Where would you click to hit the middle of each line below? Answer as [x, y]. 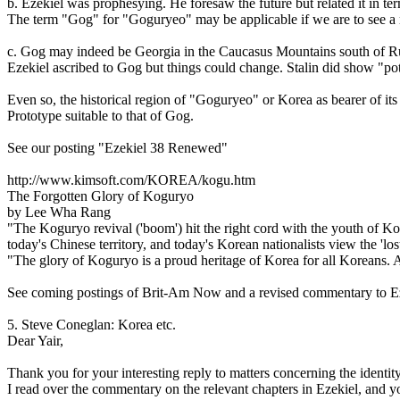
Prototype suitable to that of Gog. [100, 116]
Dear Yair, [35, 341]
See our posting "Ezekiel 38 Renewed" [117, 148]
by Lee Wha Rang [59, 212]
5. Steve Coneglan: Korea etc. [92, 325]
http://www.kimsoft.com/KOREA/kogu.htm [131, 180]
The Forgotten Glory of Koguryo [100, 196]
